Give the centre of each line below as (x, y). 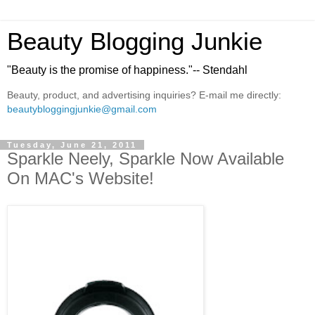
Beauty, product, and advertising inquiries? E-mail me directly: (144, 95)
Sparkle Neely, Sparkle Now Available (146, 158)
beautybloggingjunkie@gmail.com (82, 109)
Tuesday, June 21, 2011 (72, 144)
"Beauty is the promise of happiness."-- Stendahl (127, 70)
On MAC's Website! (81, 178)
